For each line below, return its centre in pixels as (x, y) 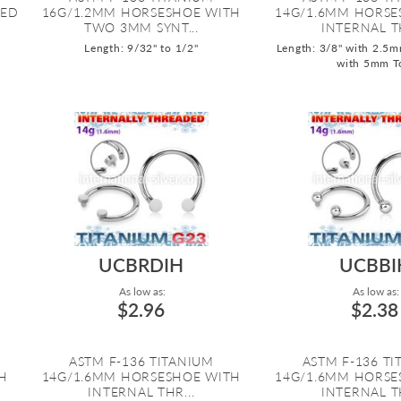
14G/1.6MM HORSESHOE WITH (141, 376)
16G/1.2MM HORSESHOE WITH (141, 12)
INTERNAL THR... (141, 391)
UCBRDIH (141, 264)
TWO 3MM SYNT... (141, 27)
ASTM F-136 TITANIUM (141, 361)
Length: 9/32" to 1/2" (141, 47)
